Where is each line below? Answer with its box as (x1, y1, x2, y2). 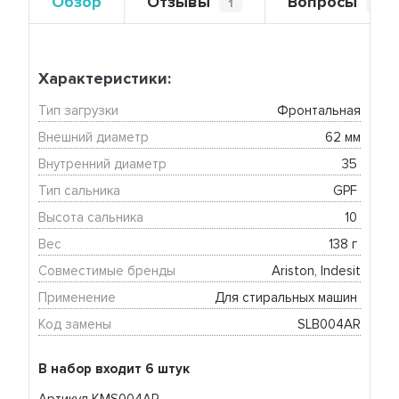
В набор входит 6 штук (38, 361, 191, 378)
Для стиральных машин (214, 289, 361, 306)
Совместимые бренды (38, 263, 176, 280)
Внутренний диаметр (38, 156, 167, 173)
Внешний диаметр (38, 129, 150, 146)
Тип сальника (38, 183, 121, 199)
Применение (38, 289, 117, 306)
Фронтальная (276, 102, 361, 119)
